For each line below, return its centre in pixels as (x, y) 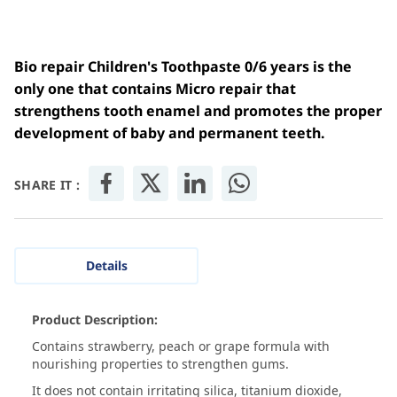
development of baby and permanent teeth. (170, 133)
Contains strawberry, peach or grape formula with (181, 346)
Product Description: (95, 320)
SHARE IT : (47, 185)
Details (106, 266)
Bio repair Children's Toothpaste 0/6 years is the (183, 67)
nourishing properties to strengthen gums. (160, 364)
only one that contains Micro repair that (155, 89)
